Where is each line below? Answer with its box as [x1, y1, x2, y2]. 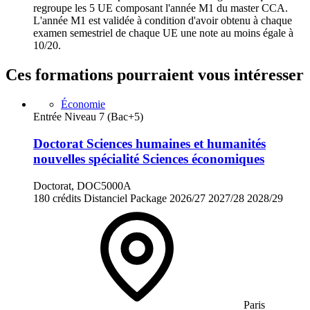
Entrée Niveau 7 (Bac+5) [33, 111, 143, 123]
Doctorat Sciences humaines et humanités [33, 136, 266, 151]
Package [130, 192, 167, 204]
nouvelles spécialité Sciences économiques [33, 151, 264, 166]
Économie [61, 98, 105, 111]
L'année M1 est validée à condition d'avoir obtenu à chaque [33, 15, 292, 27]
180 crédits [33, 192, 81, 204]
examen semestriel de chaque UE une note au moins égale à [33, 27, 293, 39]
